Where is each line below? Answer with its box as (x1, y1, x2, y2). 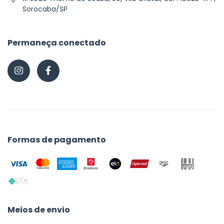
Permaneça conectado (7, 36, 106, 48)
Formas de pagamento (7, 134, 106, 146)
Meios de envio (7, 204, 70, 216)
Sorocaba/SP (22, 3, 67, 14)
